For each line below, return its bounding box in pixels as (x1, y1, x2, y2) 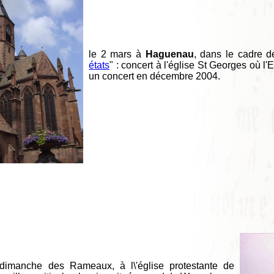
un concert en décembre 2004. (89, 71, 221, 82)
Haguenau (145, 49, 194, 60)
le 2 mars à (89, 49, 146, 60)
